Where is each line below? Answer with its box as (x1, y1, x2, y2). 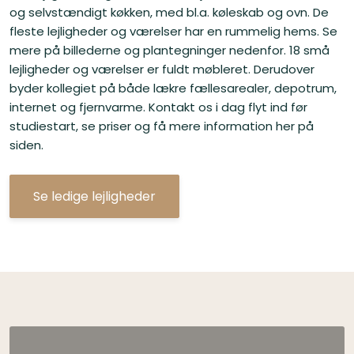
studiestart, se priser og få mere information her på (9, 117, 314, 134)
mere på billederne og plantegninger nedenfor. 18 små (9, 41, 330, 58)
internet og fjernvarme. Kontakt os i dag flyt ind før (9, 98, 307, 115)
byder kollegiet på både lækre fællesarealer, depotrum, (9, 79, 337, 96)
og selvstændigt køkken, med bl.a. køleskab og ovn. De (9, 3, 329, 21)
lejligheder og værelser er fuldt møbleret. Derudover (9, 60, 314, 77)
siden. (9, 136, 43, 153)
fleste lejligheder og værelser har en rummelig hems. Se (9, 22, 337, 40)
